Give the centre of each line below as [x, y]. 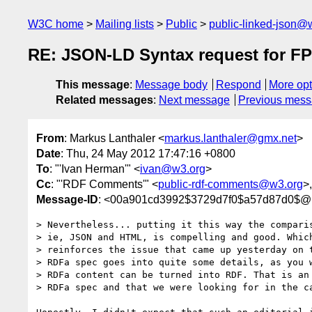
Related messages [104, 100]
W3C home [56, 24]
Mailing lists [125, 24]
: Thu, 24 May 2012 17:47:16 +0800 [148, 153]
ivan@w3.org [173, 169]
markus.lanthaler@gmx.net [231, 138]
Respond [238, 85]
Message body [171, 85]
